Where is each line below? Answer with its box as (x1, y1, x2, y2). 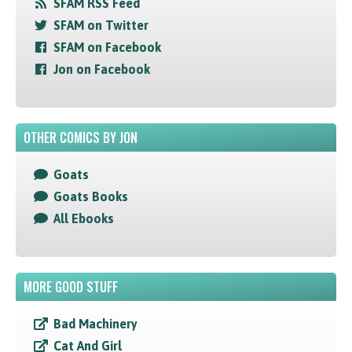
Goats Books (53, 189, 128, 204)
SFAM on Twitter (53, 18, 148, 33)
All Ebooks (53, 211, 114, 226)
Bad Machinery (53, 317, 137, 332)
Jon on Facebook (53, 62, 150, 77)
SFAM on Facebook (53, 40, 161, 55)
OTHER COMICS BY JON (24, 128, 137, 148)
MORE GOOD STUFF (24, 277, 118, 297)
